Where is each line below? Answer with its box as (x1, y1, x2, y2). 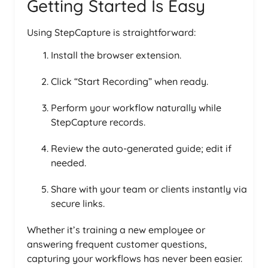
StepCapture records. (51, 115, 145, 128)
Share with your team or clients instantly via (51, 182, 247, 195)
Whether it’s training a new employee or (27, 223, 205, 236)
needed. (51, 156, 86, 169)
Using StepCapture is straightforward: (27, 26, 196, 38)
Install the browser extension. (51, 48, 181, 61)
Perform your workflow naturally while (51, 101, 221, 114)
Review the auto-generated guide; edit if (51, 142, 232, 154)
